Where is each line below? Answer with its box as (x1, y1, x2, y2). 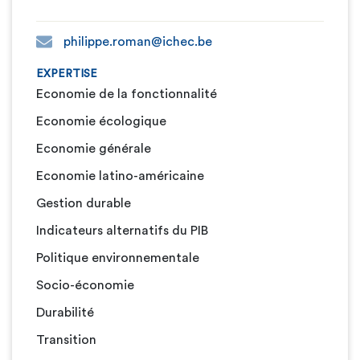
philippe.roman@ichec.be (60, 35, 212, 48)
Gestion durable (36, 197, 131, 210)
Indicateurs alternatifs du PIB (36, 224, 208, 237)
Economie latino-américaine (36, 170, 204, 182)
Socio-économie (36, 279, 134, 292)
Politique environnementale (36, 252, 199, 264)
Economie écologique (36, 115, 166, 128)
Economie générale (36, 142, 151, 155)
